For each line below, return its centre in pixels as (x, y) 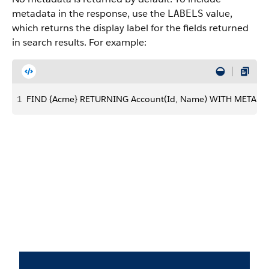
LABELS (186, 14)
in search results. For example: (79, 42)
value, (218, 14)
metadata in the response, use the (90, 14)
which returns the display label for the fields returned (130, 28)
